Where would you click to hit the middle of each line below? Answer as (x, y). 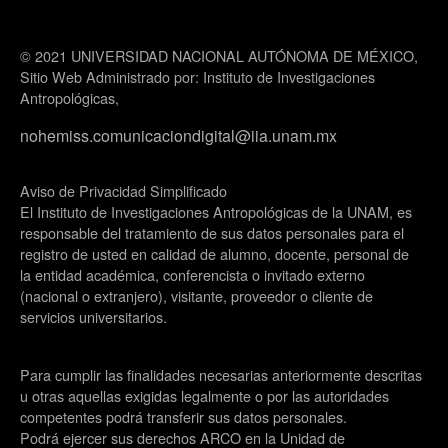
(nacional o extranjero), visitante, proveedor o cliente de (196, 295)
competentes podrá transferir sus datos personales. (183, 416)
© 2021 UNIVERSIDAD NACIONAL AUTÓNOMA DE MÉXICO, (219, 55)
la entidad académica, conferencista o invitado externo (192, 274)
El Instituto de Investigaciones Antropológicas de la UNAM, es (216, 211)
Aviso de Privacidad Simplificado (123, 190)
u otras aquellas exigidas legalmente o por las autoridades (204, 395)
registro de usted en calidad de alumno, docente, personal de (214, 253)
